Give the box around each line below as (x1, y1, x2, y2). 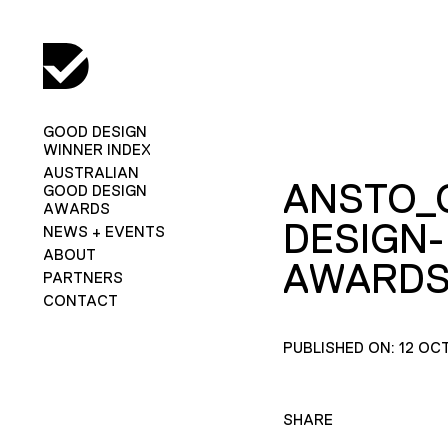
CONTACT (42, 291, 118, 309)
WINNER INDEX (42, 140, 151, 158)
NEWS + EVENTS (42, 222, 165, 240)
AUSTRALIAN (42, 163, 139, 181)
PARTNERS (42, 268, 123, 286)
